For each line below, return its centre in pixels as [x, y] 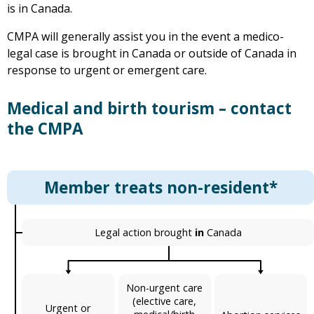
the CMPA [45, 129]
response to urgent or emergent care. [107, 70]
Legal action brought [144, 233]
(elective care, [165, 301]
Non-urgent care [165, 288]
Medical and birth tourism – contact [149, 109]
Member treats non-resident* [161, 188]
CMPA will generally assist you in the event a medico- [145, 37]
